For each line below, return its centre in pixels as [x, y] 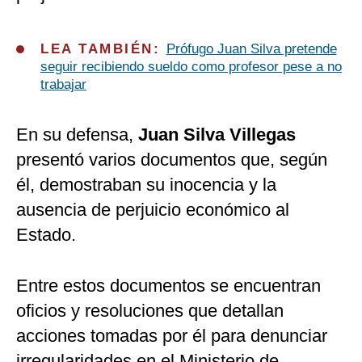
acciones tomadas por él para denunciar [172, 336]
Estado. [46, 235]
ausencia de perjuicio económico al [153, 210]
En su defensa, [77, 135]
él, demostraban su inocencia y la [146, 185]
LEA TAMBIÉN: [103, 49]
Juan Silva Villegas [217, 135]
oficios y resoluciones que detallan [150, 311]
